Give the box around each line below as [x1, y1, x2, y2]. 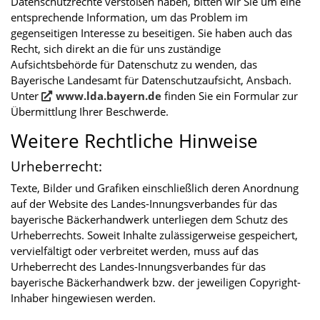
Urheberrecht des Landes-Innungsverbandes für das [11, 259, 266, 274]
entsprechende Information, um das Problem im [11, 9, 248, 24]
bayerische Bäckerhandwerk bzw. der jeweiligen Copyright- [11, 274, 301, 289]
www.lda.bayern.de [55, 88, 161, 103]
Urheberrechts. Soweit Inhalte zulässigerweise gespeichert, [11, 227, 298, 242]
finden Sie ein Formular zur [161, 88, 298, 103]
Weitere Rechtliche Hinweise [11, 128, 258, 154]
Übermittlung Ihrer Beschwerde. [11, 104, 171, 119]
